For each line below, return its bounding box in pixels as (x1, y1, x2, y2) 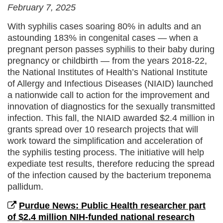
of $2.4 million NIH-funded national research (7, 212, 195, 222)
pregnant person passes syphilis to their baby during (7, 44, 215, 54)
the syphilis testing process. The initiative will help (7, 147, 204, 157)
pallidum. (7, 181, 43, 192)
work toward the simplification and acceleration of (7, 135, 203, 146)
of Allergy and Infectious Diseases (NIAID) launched (7, 78, 213, 89)
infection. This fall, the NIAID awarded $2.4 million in (7, 112, 215, 123)
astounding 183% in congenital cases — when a (7, 32, 198, 43)
